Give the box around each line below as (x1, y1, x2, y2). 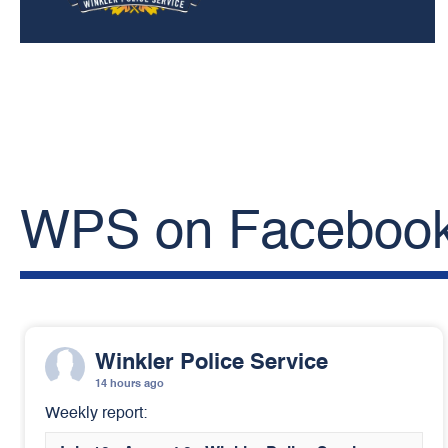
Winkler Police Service (95, 352, 328, 374)
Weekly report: (45, 406, 147, 422)
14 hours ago (95, 379, 164, 390)
